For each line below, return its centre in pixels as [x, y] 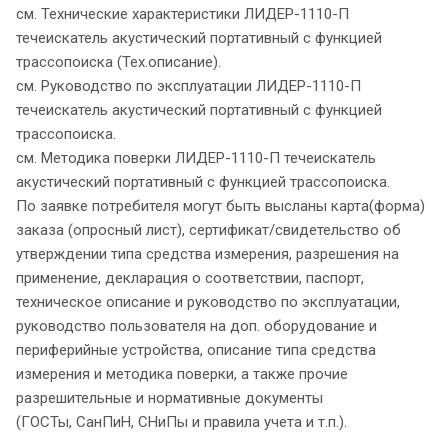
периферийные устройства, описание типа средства [196, 350]
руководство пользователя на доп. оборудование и [196, 326]
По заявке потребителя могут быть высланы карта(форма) [220, 206]
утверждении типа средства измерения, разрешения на [207, 254]
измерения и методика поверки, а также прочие [182, 374]
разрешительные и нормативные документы [169, 398]
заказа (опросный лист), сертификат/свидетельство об [208, 230]
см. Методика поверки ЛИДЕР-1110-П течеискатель [196, 158]
